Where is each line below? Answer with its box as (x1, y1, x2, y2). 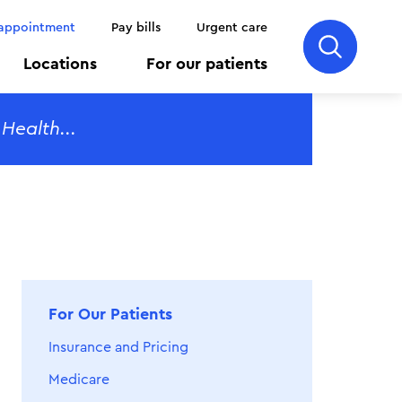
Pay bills (111, 22, 161, 34)
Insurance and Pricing (48, 340, 188, 354)
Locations (23, 56, 97, 72)
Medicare (48, 372, 109, 387)
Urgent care (197, 22, 267, 34)
